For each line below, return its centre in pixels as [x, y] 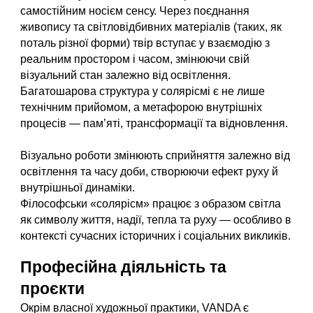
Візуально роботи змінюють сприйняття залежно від [155, 155]
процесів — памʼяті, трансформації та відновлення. [156, 123]
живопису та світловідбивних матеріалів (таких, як [151, 27]
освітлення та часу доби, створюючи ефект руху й [150, 172]
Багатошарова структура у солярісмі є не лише [143, 91]
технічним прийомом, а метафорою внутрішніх [141, 107]
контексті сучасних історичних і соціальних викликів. [156, 236]
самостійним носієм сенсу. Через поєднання [135, 11]
